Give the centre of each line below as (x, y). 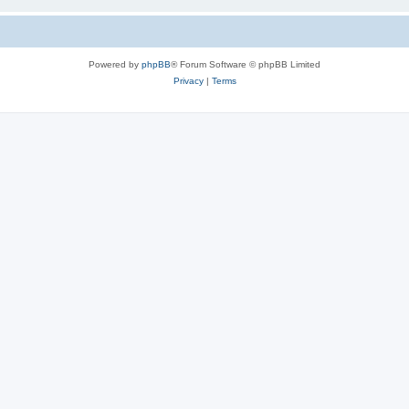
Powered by (115, 64)
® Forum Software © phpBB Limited (246, 64)
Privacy (188, 80)
